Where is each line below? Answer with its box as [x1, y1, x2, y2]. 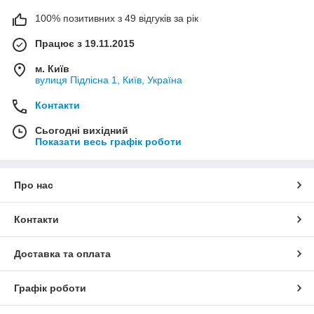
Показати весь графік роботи [35, 136, 182, 148]
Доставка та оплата [14, 248, 111, 260]
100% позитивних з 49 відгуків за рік [35, 13, 198, 25]
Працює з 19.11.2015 [35, 38, 135, 50]
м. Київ [35, 63, 69, 75]
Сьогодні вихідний [35, 125, 128, 137]
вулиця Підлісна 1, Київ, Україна [35, 74, 182, 86]
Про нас [14, 179, 53, 191]
